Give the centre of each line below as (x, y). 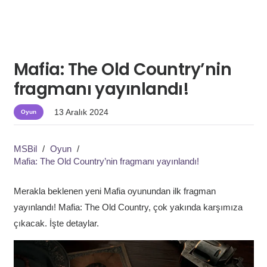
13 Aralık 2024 (81, 112)
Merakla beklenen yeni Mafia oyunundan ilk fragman (114, 191)
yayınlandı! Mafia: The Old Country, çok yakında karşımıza (128, 207)
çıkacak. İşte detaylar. (56, 223)
